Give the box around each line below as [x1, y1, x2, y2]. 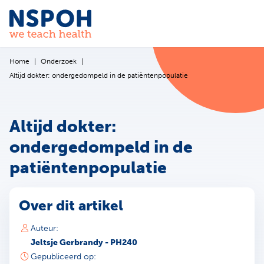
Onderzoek [41, 57, 77, 65]
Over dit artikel [19, 196, 123, 214]
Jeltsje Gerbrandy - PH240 [31, 237, 137, 247]
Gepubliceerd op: [31, 251, 96, 262]
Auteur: [31, 223, 58, 233]
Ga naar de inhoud [26, 14, 120, 27]
